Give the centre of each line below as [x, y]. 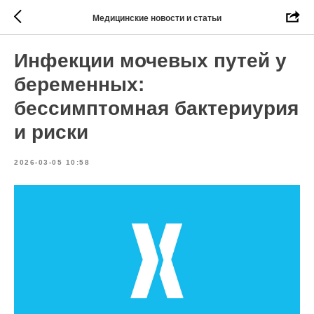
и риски [51, 132]
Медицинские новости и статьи [157, 18]
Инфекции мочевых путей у [150, 61]
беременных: [79, 84]
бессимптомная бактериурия [156, 108]
